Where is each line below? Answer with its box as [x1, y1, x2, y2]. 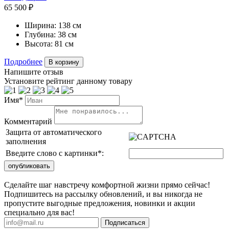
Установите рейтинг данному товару [4, 77, 132, 85]
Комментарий [4, 117, 52, 126]
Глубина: [25, 30, 56, 39]
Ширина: [25, 21, 56, 30]
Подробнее [4, 57, 42, 66]
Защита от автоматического [6, 128, 102, 136]
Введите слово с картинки [6, 149, 98, 157]
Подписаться [105, 219, 145, 226]
